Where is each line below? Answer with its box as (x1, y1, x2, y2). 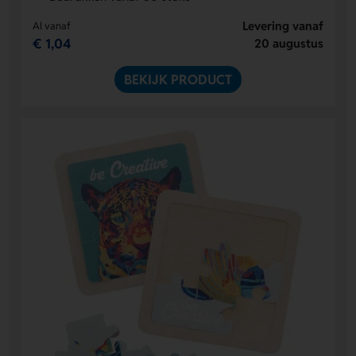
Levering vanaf (242, 17, 323, 33)
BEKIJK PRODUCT (124, 70, 232, 88)
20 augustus (253, 35, 323, 51)
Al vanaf (33, 18, 72, 33)
